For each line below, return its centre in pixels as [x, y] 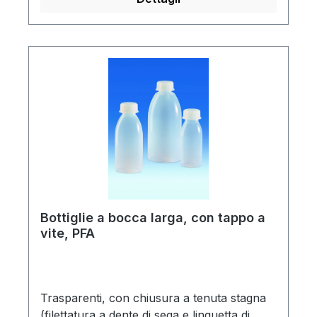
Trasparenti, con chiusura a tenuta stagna [153, 298]
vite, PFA [68, 234]
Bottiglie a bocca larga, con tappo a [153, 218]
